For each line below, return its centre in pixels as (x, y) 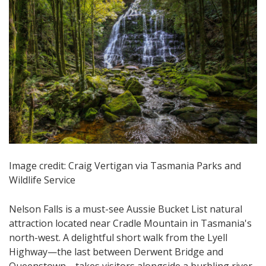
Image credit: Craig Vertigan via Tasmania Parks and (125, 166)
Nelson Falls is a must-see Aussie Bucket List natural (126, 209)
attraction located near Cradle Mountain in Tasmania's (130, 224)
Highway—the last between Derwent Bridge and (116, 252)
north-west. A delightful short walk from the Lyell (118, 238)
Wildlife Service (42, 180)
